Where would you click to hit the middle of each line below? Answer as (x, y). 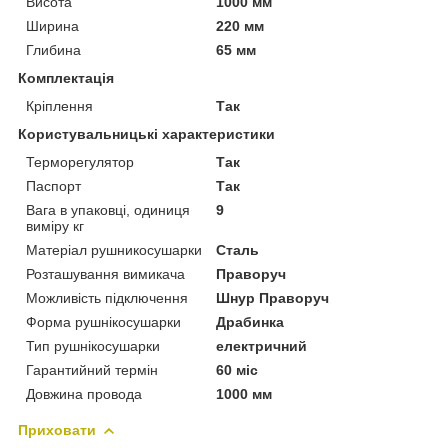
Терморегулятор (80, 161)
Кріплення (59, 105)
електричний (262, 345)
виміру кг (55, 225)
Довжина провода (84, 393)
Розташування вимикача (105, 273)
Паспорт (53, 185)
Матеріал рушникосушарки (114, 249)
